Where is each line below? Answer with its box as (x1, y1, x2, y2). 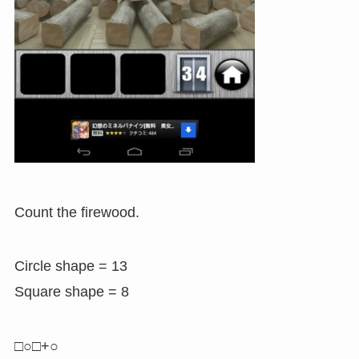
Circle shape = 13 (14, 258, 127, 275)
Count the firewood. (14, 204, 139, 220)
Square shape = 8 (14, 284, 129, 301)
